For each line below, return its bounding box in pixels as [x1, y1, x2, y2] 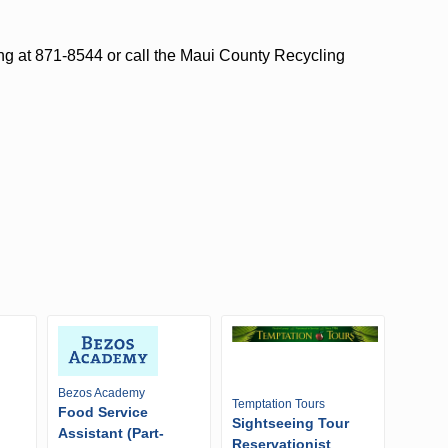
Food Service [58, 404, 148, 421]
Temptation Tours [231, 396, 325, 411]
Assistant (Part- [58, 425, 164, 442]
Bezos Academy [58, 386, 145, 401]
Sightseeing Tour [231, 414, 349, 431]
